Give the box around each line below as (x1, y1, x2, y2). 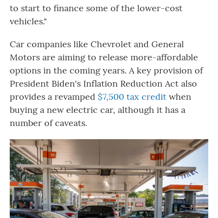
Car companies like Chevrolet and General (10, 38, 184, 50)
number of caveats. (10, 117, 87, 128)
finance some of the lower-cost (54, 2, 182, 14)
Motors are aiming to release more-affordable (10, 52, 198, 63)
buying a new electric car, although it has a (10, 104, 185, 115)
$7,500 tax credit (98, 91, 169, 102)
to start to (10, 2, 51, 14)
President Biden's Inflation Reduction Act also (10, 78, 197, 89)
